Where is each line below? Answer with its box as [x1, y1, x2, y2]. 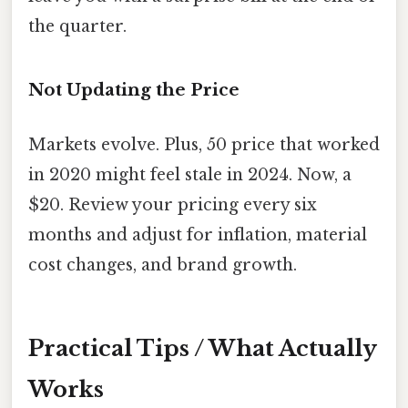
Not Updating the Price [28, 79, 240, 101]
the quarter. [28, 15, 127, 36]
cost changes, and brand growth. [28, 254, 297, 275]
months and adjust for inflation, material [28, 224, 367, 245]
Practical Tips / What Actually [28, 335, 377, 362]
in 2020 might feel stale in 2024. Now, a [28, 164, 352, 185]
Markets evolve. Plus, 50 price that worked [28, 134, 380, 155]
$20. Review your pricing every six [28, 194, 317, 215]
